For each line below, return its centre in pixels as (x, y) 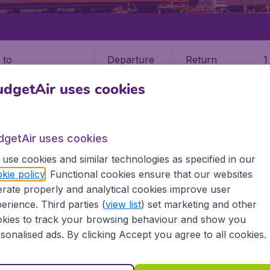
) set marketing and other (199, 204)
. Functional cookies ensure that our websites (148, 174)
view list (123, 204)
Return (201, 59)
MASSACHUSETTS (73, 165)
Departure (131, 59)
